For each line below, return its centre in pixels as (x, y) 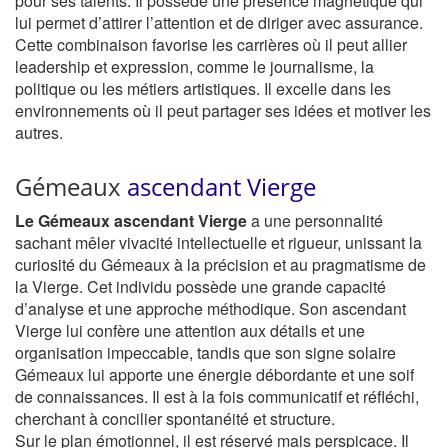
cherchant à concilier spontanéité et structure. (175, 418)
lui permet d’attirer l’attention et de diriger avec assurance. (219, 22)
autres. (39, 132)
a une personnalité (315, 220)
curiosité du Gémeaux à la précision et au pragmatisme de (220, 264)
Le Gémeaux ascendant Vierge (131, 220)
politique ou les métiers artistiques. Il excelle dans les (203, 88)
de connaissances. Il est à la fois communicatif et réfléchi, (217, 396)
